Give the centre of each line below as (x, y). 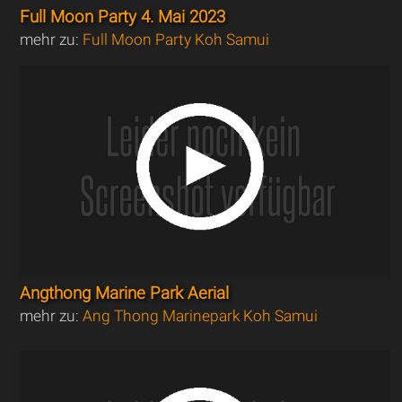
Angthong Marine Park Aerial (125, 294)
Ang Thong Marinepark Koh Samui (201, 316)
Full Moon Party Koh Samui (176, 40)
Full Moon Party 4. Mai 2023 (123, 17)
